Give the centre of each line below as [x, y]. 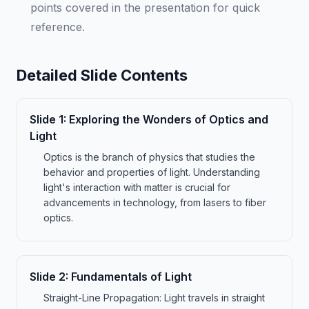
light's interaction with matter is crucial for [137, 187]
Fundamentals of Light [131, 277]
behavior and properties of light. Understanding [152, 172]
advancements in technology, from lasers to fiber [155, 202]
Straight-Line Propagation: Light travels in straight [154, 298]
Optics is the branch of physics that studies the [149, 157]
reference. [58, 27]
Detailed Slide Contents [102, 75]
